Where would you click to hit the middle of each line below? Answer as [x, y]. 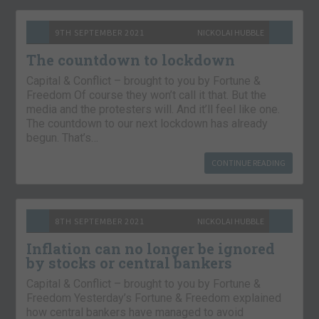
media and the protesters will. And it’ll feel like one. [153, 110]
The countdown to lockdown [131, 60]
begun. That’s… [63, 138]
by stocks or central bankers [130, 263]
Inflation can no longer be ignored [151, 249]
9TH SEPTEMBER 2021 [100, 33]
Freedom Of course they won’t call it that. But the [147, 95]
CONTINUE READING [248, 163]
